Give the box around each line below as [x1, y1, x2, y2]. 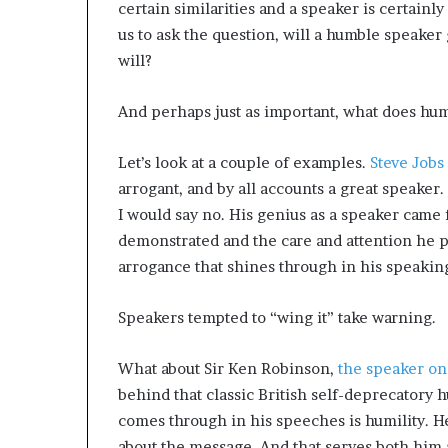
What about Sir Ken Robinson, [118, 359, 338, 379]
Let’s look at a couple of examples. [118, 153, 370, 173]
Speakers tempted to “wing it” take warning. [118, 308, 436, 328]
